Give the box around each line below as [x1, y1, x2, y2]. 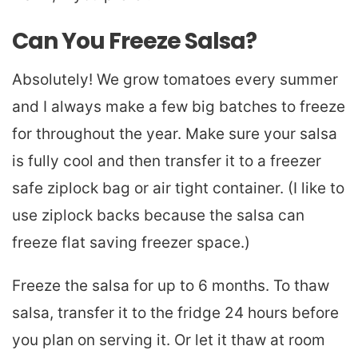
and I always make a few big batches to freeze [12, 97, 345, 117]
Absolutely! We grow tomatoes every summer [12, 70, 338, 89]
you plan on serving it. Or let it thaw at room [12, 331, 325, 350]
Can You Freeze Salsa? [12, 26, 257, 58]
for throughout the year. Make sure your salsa [12, 125, 337, 144]
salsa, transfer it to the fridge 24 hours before [12, 304, 339, 323]
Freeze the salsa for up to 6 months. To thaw [12, 276, 329, 296]
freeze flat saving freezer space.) [12, 233, 250, 253]
